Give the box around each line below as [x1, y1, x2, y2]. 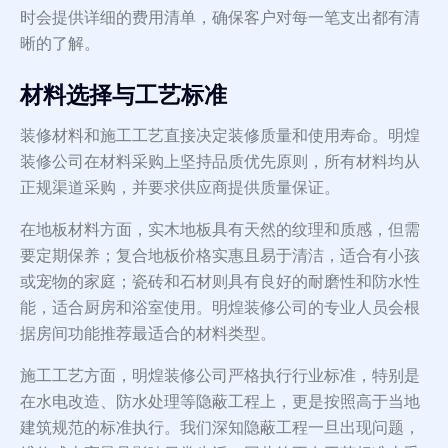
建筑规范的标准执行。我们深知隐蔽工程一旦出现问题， [20, 417, 420, 439]
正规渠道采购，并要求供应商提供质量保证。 [20, 177, 340, 199]
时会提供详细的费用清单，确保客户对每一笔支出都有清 [20, 7, 420, 29]
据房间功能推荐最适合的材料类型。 [20, 323, 276, 345]
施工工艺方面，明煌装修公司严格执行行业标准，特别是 [20, 365, 420, 387]
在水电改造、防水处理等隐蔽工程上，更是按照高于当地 [20, 391, 420, 413]
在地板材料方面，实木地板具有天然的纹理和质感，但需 [20, 219, 420, 241]
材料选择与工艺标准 [20, 80, 227, 111]
